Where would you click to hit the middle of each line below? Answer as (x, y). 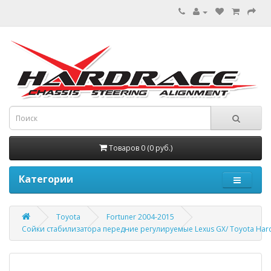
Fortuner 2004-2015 (140, 217)
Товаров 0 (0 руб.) (140, 148)
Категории (46, 179)
